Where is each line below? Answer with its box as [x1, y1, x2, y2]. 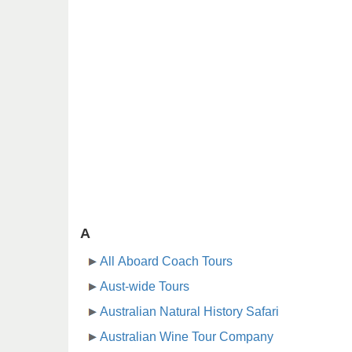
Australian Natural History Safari [100, 305, 279, 319]
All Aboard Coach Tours [100, 255, 233, 269]
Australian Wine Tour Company [100, 330, 273, 344]
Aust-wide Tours [100, 280, 189, 294]
